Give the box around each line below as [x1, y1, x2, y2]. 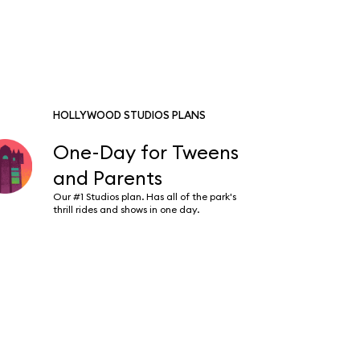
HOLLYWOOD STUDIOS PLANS [52, 108, 206, 121]
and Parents [52, 166, 162, 190]
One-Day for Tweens [52, 140, 239, 164]
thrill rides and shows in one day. [52, 203, 199, 215]
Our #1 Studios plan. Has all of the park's [52, 190, 236, 202]
